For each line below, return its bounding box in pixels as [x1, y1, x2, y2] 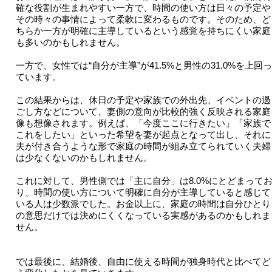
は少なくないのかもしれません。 [15, 152, 152, 163]
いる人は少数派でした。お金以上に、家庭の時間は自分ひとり [15, 199, 271, 209]
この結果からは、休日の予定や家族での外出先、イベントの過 [15, 95, 271, 106]
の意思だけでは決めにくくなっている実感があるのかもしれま [15, 210, 271, 221]
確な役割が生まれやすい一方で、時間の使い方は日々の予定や [15, 2, 271, 13]
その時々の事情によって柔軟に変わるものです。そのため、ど [15, 14, 271, 25]
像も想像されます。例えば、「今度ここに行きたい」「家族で [15, 118, 271, 129]
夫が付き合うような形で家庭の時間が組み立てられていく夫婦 [15, 141, 271, 152]
